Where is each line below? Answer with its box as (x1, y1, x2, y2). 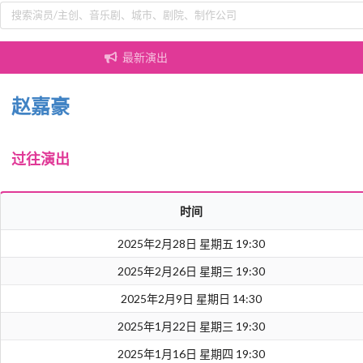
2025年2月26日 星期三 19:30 (117, 264, 265, 279)
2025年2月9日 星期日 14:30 (120, 292, 262, 306)
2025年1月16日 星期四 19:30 (117, 347, 265, 361)
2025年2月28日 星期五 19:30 (117, 237, 265, 251)
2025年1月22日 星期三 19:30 (117, 319, 265, 334)
